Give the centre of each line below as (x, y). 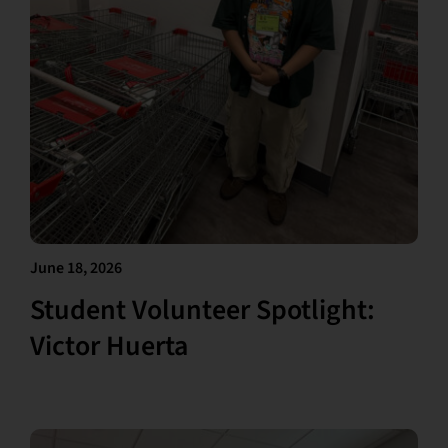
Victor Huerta (108, 345)
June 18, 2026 (75, 267)
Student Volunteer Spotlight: (202, 309)
